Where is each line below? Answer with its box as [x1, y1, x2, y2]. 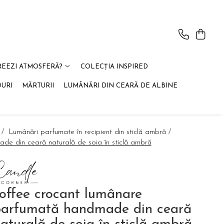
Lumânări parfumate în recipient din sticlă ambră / [8, 128, 173, 136]
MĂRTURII [22, 82, 54, 89]
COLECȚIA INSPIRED [80, 63, 148, 70]
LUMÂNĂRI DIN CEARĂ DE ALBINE [63, 82, 177, 89]
